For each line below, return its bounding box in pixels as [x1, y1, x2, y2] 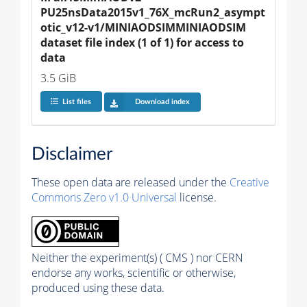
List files [62, 98, 91, 106]
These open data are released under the [32, 175, 230, 191]
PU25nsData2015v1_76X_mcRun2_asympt [40, 4, 265, 20]
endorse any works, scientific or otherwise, [32, 265, 236, 281]
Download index [134, 98, 190, 106]
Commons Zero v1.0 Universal [32, 190, 177, 206]
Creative [230, 175, 269, 191]
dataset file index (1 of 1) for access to [40, 34, 247, 50]
